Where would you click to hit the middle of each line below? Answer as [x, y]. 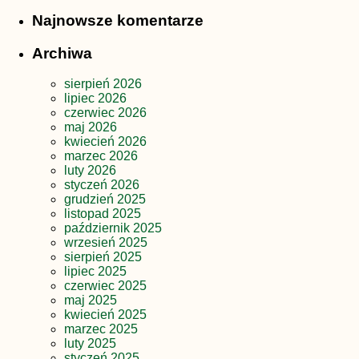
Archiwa [62, 53]
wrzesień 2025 [106, 243]
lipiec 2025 [95, 272]
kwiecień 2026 [105, 142]
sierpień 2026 [103, 84]
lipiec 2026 [95, 99]
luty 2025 [90, 344]
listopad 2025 [103, 214]
